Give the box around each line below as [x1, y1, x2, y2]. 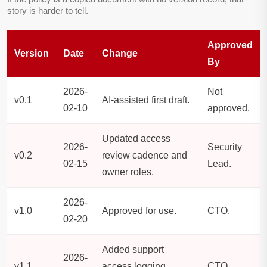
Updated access [102, 133, 170, 144]
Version [14, 48, 49, 59]
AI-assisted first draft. [102, 95, 190, 105]
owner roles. [102, 167, 154, 178]
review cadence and [102, 150, 187, 161]
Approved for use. [102, 206, 176, 216]
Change [102, 48, 138, 59]
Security [207, 142, 242, 153]
